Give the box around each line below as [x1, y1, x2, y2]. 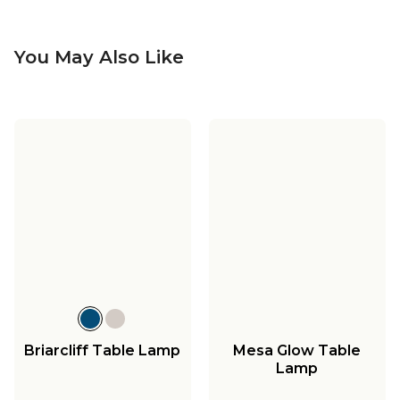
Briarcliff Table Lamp [24, 341, 181, 359]
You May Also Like [14, 46, 184, 68]
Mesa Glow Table [233, 341, 362, 359]
